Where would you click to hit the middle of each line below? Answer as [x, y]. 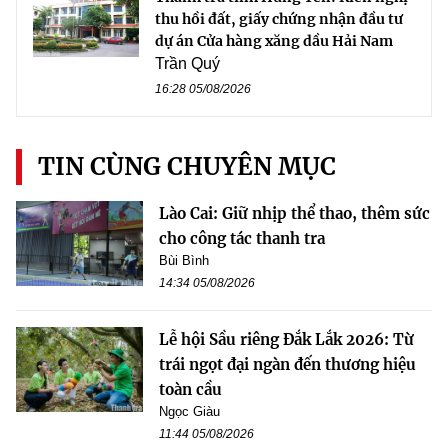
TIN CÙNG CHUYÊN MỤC [187, 167]
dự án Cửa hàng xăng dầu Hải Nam [274, 41]
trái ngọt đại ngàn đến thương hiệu [287, 365]
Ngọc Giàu [189, 412]
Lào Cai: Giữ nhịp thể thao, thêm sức [294, 214]
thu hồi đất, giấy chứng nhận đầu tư [279, 19]
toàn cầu [190, 390]
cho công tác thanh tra [242, 239]
